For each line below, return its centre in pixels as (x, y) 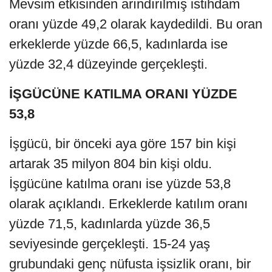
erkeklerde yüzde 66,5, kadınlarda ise (118, 44)
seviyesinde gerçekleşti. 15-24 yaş (110, 243)
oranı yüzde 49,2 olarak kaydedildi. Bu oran (136, 24)
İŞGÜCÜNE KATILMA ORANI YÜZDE (123, 93)
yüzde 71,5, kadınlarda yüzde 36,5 (110, 223)
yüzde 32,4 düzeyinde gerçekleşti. (108, 64)
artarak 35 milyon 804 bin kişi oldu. (110, 163)
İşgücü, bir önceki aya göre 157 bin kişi (123, 143)
